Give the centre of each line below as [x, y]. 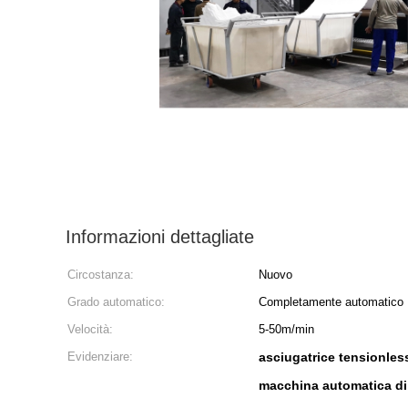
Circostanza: [101, 275]
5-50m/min [286, 329]
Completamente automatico [331, 302]
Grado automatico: [116, 302]
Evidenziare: [100, 357]
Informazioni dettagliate [160, 237]
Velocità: [90, 329]
